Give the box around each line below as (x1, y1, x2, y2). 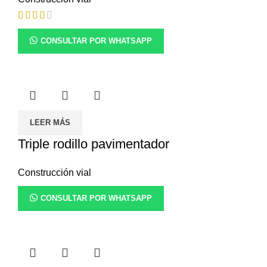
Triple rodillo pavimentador (18, 136, 169, 151)
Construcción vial (18, 167, 91, 178)
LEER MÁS (30, 117, 70, 127)
